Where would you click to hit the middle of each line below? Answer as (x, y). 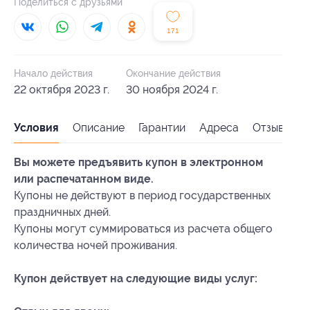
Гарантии (162, 128)
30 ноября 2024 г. (172, 90)
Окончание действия (173, 73)
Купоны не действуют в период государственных (142, 195)
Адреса (219, 128)
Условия (36, 128)
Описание (99, 128)
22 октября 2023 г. (62, 90)
